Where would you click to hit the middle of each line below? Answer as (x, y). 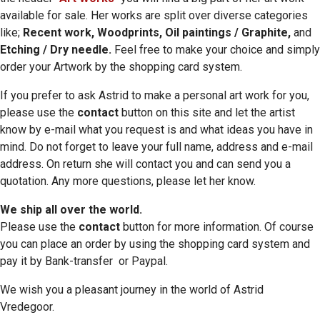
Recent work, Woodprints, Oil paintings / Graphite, (158, 33)
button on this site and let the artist (207, 113)
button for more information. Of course (218, 227)
